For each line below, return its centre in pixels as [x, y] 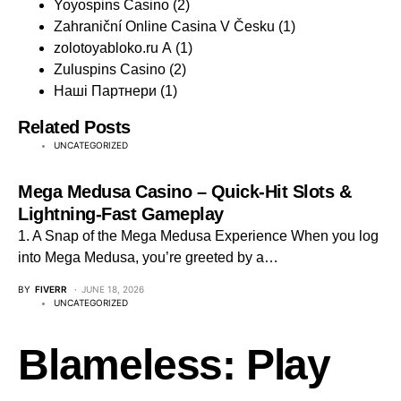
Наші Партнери [105, 91]
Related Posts [74, 127]
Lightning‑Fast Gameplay [121, 214]
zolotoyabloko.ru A [113, 48]
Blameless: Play [174, 365]
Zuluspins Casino [110, 69]
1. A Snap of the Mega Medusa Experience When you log [198, 236]
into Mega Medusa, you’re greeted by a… [148, 257]
